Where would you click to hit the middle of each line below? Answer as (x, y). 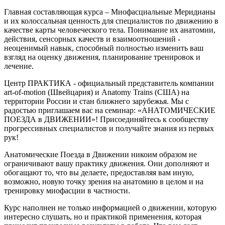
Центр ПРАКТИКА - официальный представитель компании (109, 83)
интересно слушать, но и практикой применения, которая (103, 217)
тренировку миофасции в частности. (67, 191)
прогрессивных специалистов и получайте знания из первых (109, 128)
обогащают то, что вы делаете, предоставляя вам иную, (99, 173)
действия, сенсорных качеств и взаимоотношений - (92, 39)
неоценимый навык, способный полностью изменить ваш (104, 48)
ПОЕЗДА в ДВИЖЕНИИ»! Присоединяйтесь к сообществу (106, 119)
